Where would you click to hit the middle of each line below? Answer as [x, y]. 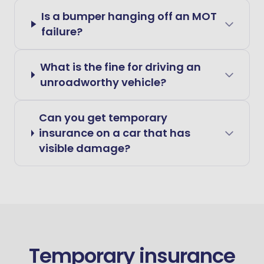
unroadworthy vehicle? [103, 82]
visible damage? [85, 148]
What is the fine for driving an [120, 67]
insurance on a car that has [115, 133]
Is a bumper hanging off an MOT [129, 16]
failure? [62, 32]
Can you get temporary [103, 118]
